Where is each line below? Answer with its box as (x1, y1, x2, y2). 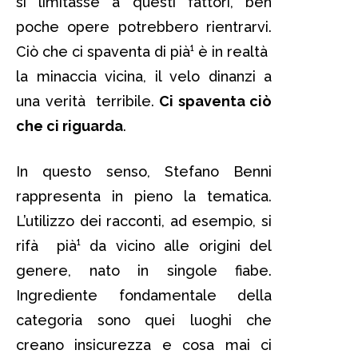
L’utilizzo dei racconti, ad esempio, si (16, 212, 272, 229)
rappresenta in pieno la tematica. (16, 187, 272, 205)
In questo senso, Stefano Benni (16, 162, 272, 180)
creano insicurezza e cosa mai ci (16, 336, 272, 353)
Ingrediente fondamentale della (16, 286, 272, 304)
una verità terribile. (16, 92, 159, 109)
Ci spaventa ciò (159, 92, 272, 109)
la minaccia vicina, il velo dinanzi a (16, 67, 272, 85)
